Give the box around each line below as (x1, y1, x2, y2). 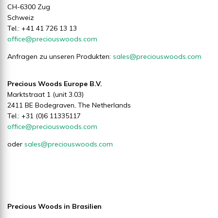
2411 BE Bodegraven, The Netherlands (7, 100, 131, 109)
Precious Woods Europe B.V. (7, 79, 102, 88)
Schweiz (7, 13, 34, 22)
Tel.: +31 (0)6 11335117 (7, 111, 81, 120)
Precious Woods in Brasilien (7, 201, 102, 211)
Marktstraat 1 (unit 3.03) (7, 90, 84, 99)
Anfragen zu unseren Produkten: (7, 52, 113, 61)
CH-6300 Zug (7, 2, 50, 11)
